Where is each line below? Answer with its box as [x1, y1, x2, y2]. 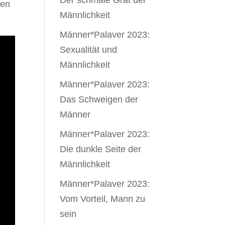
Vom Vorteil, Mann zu [60, 194, 146, 204]
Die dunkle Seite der [60, 144, 142, 154]
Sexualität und [60, 45, 118, 55]
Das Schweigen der [60, 94, 139, 104]
